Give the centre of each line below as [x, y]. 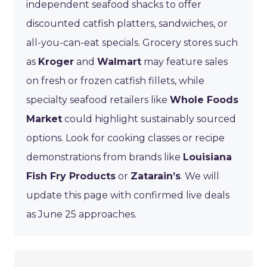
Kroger [56, 61]
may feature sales [184, 61]
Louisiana [207, 157]
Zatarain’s [156, 176]
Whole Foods [204, 100]
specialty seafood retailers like [98, 100]
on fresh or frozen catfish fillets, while [115, 80]
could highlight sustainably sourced [149, 119]
